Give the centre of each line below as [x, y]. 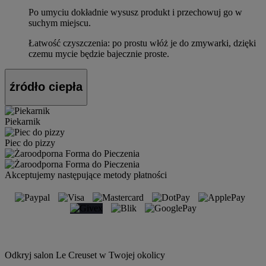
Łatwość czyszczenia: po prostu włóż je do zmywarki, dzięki [142, 43]
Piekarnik [23, 121]
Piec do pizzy [30, 142]
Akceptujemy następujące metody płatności [86, 175]
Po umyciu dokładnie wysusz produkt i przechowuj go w [135, 12]
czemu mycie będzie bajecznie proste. [99, 53]
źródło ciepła [46, 87]
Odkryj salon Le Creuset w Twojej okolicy [85, 255]
